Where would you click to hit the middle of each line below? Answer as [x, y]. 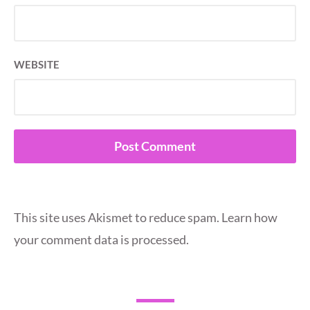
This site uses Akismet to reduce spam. [118, 217]
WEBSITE [37, 64]
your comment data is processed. [101, 239]
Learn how [249, 217]
